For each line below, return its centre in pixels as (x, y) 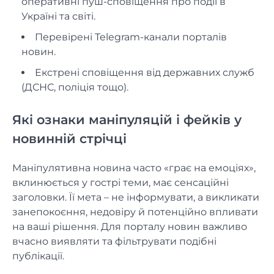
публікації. (38, 256)
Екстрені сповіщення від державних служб (145, 72)
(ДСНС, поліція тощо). (75, 87)
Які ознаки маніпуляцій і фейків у (127, 120)
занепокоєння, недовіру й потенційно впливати (135, 212)
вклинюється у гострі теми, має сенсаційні (120, 183)
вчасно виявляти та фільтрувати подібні (114, 242)
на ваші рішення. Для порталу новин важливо (130, 227)
